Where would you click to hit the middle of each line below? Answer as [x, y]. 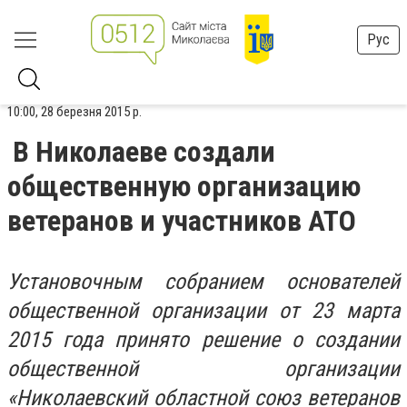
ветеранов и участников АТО [182, 221]
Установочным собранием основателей [203, 282]
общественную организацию [184, 186]
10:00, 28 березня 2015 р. [74, 112]
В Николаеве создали [144, 152]
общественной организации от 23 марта [203, 311]
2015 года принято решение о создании [203, 340]
